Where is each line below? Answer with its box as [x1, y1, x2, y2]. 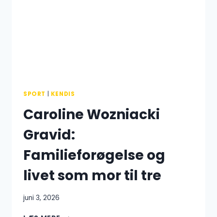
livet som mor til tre [23, 166, 161, 186]
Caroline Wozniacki [23, 105, 160, 124]
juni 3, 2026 [23, 193, 60, 202]
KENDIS [50, 90, 75, 98]
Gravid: [23, 125, 75, 145]
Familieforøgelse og [23, 146, 165, 165]
